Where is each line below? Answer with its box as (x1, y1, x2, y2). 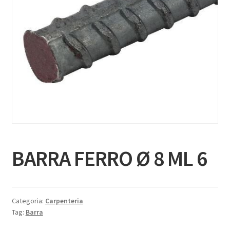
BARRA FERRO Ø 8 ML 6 (11, 144, 207, 171)
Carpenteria (45, 196, 83, 205)
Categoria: (11, 196, 45, 205)
